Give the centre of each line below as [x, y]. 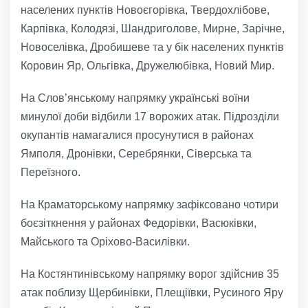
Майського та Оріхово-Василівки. [105, 241]
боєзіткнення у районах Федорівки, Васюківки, [139, 223]
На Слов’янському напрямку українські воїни [135, 98]
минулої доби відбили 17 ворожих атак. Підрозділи [150, 116]
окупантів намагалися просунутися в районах [137, 135]
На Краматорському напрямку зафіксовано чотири [150, 204]
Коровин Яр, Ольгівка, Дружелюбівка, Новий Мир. [147, 65]
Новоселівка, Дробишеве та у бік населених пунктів [152, 47]
